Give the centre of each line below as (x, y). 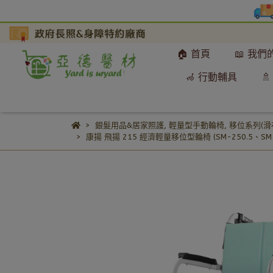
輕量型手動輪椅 (196, 125)
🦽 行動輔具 (211, 77)
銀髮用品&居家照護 (129, 125)
